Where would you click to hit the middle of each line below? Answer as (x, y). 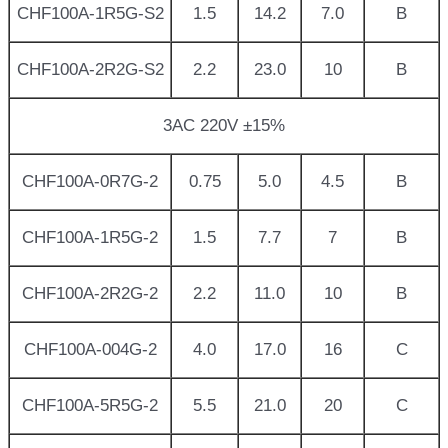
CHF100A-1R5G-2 (90, 238)
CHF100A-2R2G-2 (90, 294)
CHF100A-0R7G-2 (90, 182)
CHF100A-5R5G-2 (90, 406)
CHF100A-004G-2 (90, 350)
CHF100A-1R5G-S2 (90, 14)
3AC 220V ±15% (224, 126)
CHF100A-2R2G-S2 (90, 70)
